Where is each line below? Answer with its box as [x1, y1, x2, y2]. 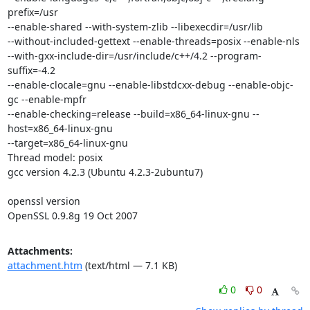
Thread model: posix [7, 151, 102, 164]
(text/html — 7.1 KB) [82, 259, 177, 272]
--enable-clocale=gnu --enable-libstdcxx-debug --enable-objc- [7, 78, 293, 91]
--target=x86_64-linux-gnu [7, 136, 128, 149]
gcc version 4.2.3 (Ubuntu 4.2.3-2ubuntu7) [7, 165, 203, 179]
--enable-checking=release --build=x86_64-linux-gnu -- [7, 107, 259, 120]
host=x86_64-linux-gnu [7, 122, 113, 135]
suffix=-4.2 [7, 64, 55, 77]
